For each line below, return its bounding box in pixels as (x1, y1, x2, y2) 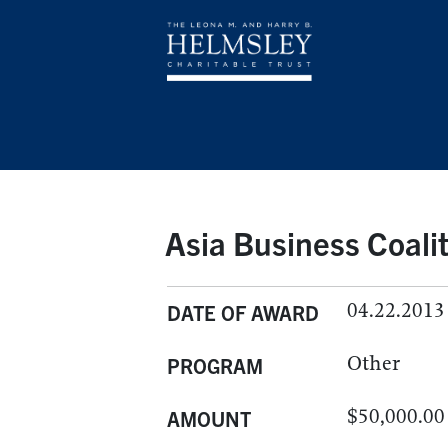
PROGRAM (167, 353, 263, 378)
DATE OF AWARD (167, 300, 319, 325)
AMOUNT (167, 406, 251, 431)
